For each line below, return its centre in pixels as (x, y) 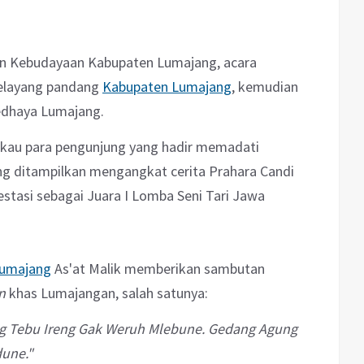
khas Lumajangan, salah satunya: (107, 293)
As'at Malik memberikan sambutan (158, 269)
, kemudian (265, 87)
